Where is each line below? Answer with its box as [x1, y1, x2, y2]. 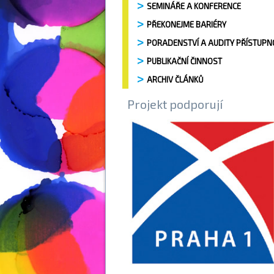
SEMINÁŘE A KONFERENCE [147, 1, 241, 11]
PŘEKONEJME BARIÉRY [147, 20, 226, 29]
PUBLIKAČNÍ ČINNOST [147, 56, 222, 66]
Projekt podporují [127, 97, 223, 111]
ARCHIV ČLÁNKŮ [147, 75, 204, 84]
